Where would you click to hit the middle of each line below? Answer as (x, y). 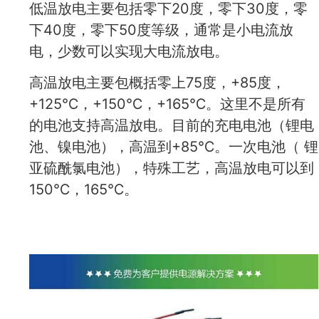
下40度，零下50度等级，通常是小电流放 (161, 30)
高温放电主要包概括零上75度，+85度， (157, 83)
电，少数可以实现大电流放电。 (129, 51)
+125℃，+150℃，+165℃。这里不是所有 (167, 104)
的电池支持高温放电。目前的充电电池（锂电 (172, 125)
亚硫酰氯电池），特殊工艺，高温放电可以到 (172, 168)
